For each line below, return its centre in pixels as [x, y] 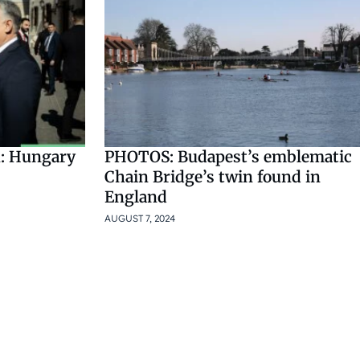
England [136, 197]
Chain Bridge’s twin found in [213, 177]
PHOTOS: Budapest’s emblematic [228, 157]
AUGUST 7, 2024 [140, 219]
